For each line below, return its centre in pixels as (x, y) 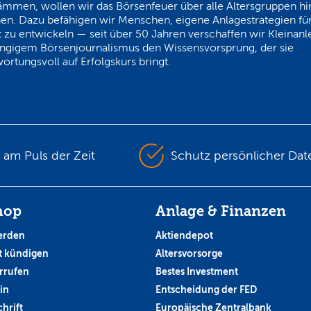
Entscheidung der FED (206, 289)
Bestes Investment (197, 271)
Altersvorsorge (189, 253)
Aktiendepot (184, 235)
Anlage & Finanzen (221, 211)
